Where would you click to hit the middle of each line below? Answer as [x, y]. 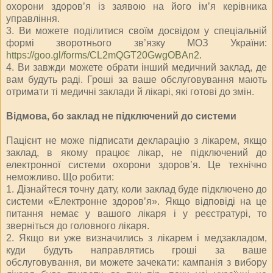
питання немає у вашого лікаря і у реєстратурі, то [136, 213]
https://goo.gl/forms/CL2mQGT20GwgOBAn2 [103, 55]
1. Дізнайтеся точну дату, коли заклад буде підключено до [136, 189]
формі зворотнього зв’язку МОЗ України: [136, 43]
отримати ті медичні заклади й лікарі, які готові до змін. [130, 91]
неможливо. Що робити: [60, 177]
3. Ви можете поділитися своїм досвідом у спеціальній [136, 30]
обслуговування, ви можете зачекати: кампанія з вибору [136, 262]
